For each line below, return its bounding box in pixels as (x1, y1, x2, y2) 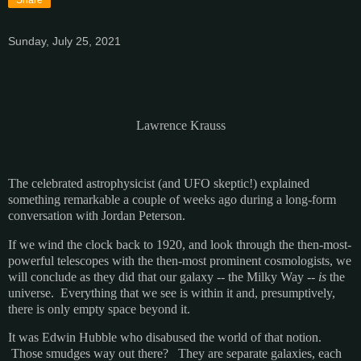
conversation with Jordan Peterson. (8, 208, 185, 222)
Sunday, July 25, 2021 (8, 34, 121, 48)
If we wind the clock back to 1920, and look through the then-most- (8, 237, 351, 251)
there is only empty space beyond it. (8, 301, 190, 316)
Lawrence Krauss (135, 118, 226, 133)
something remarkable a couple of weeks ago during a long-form (8, 192, 336, 206)
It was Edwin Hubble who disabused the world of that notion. (8, 330, 325, 345)
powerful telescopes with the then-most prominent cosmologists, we (8, 253, 351, 268)
